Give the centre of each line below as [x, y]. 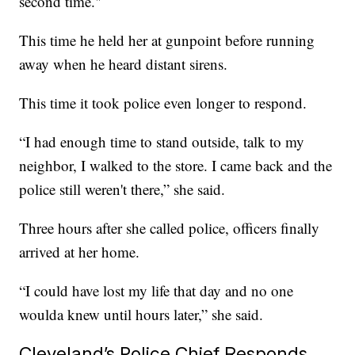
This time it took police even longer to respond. [166, 102]
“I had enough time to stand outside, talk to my [162, 141]
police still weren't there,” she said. [125, 189]
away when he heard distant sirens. [124, 63]
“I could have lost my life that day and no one [157, 290]
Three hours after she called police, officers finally [170, 227]
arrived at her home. [80, 251]
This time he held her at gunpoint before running [167, 40]
